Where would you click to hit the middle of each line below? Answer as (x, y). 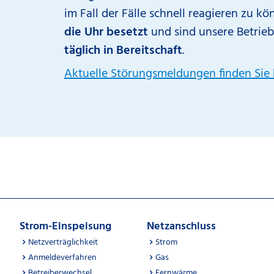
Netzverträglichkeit (63, 243)
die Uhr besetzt (107, 32)
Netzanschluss (181, 227)
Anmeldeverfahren (62, 258)
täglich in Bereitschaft (123, 51)
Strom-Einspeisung (65, 227)
